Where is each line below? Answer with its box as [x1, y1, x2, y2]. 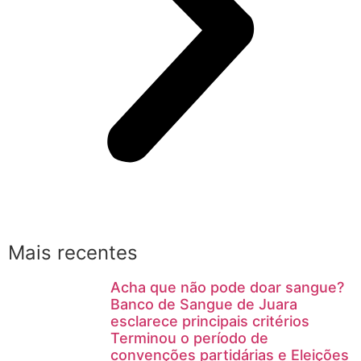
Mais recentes [8, 240, 138, 264]
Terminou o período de [110, 329, 268, 346]
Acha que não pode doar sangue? [110, 278, 344, 296]
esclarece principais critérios [110, 312, 309, 330]
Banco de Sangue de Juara [110, 295, 297, 313]
